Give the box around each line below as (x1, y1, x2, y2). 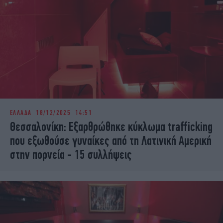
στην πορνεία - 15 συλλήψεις (10, 147, 132, 162)
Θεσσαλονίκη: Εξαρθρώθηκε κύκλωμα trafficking (10, 119, 213, 134)
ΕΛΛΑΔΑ (10, 109, 32, 117)
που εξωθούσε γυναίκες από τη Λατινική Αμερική (10, 133, 212, 148)
